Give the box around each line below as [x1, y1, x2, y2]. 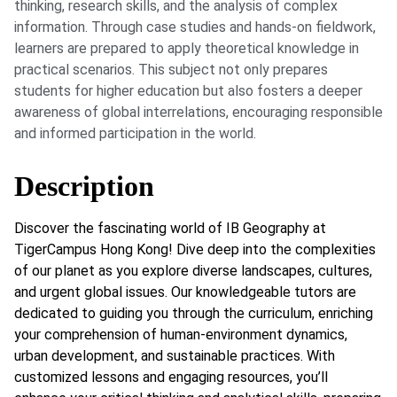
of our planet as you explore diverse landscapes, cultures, [14, 261, 372, 279]
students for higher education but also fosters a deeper [14, 82, 362, 100]
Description [14, 169, 154, 202]
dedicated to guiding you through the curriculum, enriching [14, 304, 373, 322]
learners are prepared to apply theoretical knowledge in [14, 40, 359, 58]
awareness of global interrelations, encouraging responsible [14, 104, 383, 121]
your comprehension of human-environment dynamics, [14, 325, 347, 343]
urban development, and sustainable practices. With [14, 346, 335, 364]
